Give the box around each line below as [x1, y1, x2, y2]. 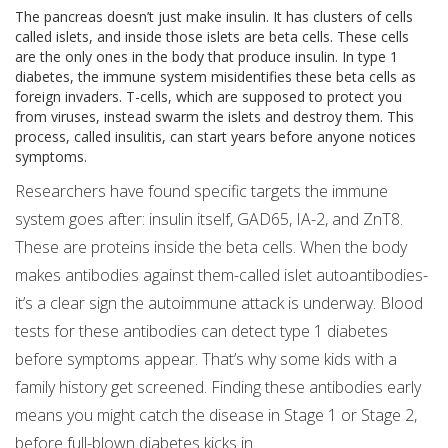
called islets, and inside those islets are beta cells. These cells [15, 27, 409, 47]
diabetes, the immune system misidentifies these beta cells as [15, 67, 416, 87]
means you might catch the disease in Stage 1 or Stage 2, [15, 404, 417, 427]
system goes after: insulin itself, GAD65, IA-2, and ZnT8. [15, 208, 403, 231]
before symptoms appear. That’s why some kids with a [15, 348, 397, 371]
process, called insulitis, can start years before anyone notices [15, 127, 416, 147]
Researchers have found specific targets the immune [15, 180, 388, 203]
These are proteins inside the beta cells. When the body [15, 236, 407, 259]
